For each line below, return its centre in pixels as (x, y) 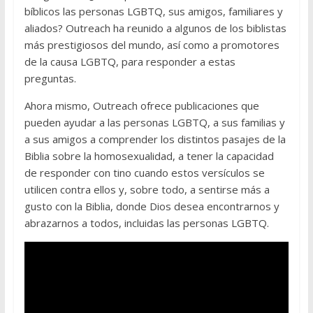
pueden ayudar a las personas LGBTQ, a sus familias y (154, 122)
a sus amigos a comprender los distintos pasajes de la (155, 139)
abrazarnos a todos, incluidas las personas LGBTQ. (146, 223)
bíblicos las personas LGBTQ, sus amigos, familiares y (153, 11)
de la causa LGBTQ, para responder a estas (130, 61)
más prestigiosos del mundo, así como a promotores (152, 44)
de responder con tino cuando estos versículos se (144, 172)
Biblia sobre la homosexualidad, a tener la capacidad (149, 155)
